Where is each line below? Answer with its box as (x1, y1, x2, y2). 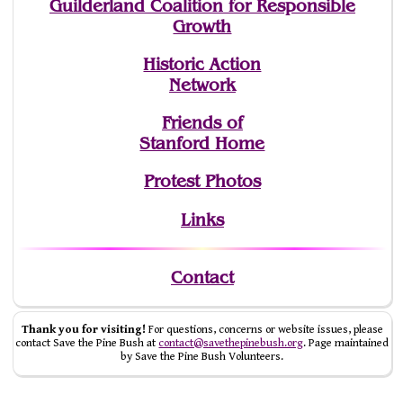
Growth (173, 15, 232, 37)
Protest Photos (143, 171, 261, 193)
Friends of (161, 112, 243, 134)
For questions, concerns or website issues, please (145, 323, 383, 337)
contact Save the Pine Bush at (15, 336, 159, 351)
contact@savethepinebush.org (158, 336, 304, 351)
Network (168, 75, 236, 96)
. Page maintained (303, 336, 390, 351)
